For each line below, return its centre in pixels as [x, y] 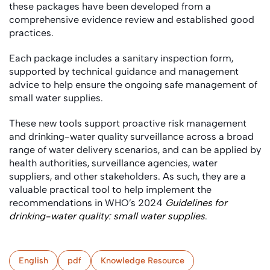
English [33, 261]
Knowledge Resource [143, 261]
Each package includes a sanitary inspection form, [121, 58]
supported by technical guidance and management [124, 71]
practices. [33, 33]
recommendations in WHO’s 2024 [87, 203]
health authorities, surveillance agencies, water [113, 163]
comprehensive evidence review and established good [132, 20]
